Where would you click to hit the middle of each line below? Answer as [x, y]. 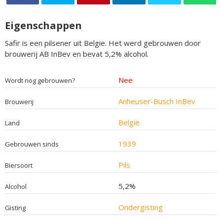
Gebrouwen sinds [32, 144]
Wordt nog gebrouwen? [40, 80]
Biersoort [19, 165]
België [129, 122]
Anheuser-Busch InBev [157, 101]
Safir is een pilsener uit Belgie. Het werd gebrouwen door [103, 43]
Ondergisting [140, 207]
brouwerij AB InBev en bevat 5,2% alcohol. [77, 54]
